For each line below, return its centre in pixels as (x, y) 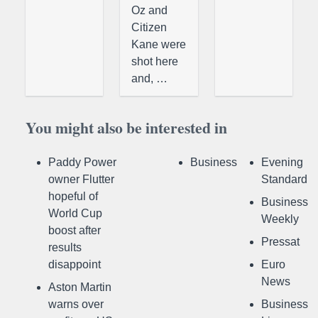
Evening (282, 162)
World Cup (75, 213)
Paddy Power (82, 162)
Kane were (159, 44)
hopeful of (73, 196)
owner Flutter (81, 179)
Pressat (280, 242)
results (65, 247)
